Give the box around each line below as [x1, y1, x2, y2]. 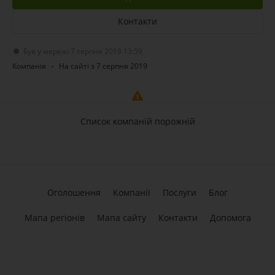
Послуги [163, 187, 196, 198]
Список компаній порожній [80, 115, 195, 127]
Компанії [113, 187, 150, 198]
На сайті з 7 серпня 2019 [59, 61, 147, 71]
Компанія [12, 61, 46, 71]
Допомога [209, 212, 251, 223]
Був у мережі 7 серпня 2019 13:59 [23, 46, 142, 56]
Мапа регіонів [24, 212, 85, 223]
